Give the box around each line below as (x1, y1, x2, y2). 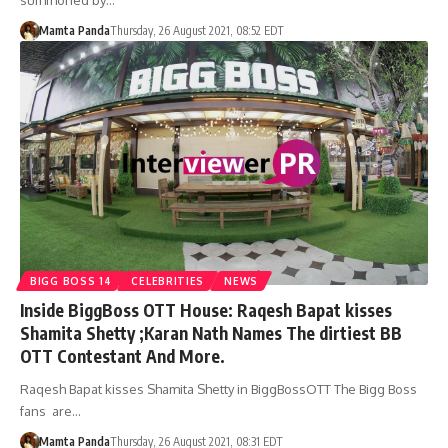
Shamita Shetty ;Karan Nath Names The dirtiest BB (20, 322, 402, 345)
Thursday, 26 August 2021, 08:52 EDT (109, 22, 284, 38)
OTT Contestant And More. (20, 345, 225, 368)
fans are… (20, 403, 81, 420)
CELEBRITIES (131, 275, 205, 288)
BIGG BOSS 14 (30, 275, 112, 288)
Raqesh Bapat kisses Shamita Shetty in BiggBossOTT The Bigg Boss (20, 381, 417, 398)
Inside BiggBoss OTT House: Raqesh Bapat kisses (20, 299, 392, 322)
